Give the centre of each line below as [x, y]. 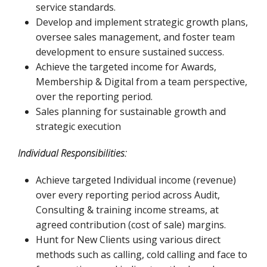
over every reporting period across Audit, [128, 195]
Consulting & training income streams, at [127, 210]
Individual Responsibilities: [72, 153]
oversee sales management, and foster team [135, 37]
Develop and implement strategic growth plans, [142, 22]
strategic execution [78, 126]
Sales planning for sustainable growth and [131, 111]
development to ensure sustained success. [130, 52]
